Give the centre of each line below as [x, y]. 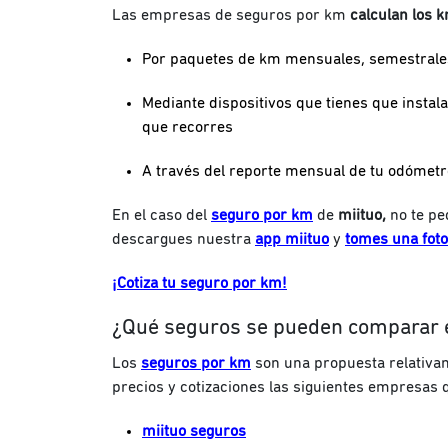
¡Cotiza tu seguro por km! [199, 282]
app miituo [292, 238]
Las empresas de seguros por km [231, 14]
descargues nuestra [183, 238]
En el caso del [161, 214]
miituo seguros [194, 430]
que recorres [187, 126]
